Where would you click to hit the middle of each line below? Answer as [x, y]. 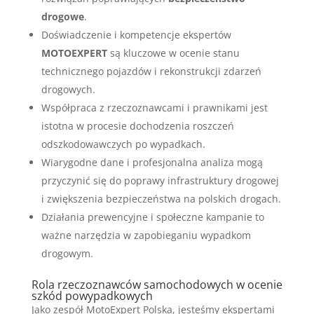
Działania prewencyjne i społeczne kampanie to [152, 217]
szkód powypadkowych [92, 295]
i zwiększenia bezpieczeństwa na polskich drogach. [161, 198]
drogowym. [67, 253]
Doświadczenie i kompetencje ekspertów [136, 34]
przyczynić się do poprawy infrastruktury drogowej [160, 180]
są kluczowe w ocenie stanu [173, 53]
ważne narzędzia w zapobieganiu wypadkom [146, 235]
